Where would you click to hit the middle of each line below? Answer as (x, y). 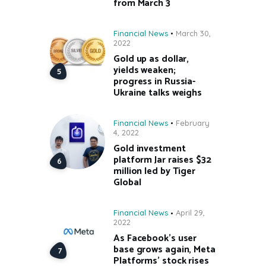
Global (127, 182)
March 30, (193, 34)
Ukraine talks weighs (158, 93)
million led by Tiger (154, 171)
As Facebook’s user (155, 239)
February (193, 123)
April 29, (190, 213)
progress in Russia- (155, 81)
